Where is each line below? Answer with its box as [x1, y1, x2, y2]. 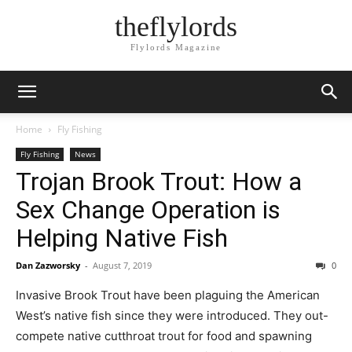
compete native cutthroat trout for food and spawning [16, 328, 312, 343]
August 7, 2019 [93, 259, 152, 271]
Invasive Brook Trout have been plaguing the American [16, 288, 320, 302]
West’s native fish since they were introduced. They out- [16, 308, 328, 323]
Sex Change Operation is [16, 195, 280, 225]
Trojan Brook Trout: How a [16, 167, 302, 196]
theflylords [114, 11, 237, 43]
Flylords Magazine [130, 42, 222, 53]
